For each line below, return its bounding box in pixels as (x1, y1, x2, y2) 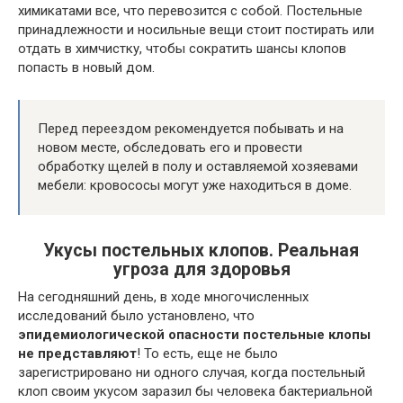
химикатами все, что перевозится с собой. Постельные (18, 3, 363, 20)
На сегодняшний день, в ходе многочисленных (18, 289, 309, 306)
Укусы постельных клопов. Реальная (44, 240, 359, 262)
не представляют (18, 345, 137, 363)
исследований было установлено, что (18, 308, 255, 325)
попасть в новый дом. (18, 59, 155, 76)
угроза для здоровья (112, 259, 291, 281)
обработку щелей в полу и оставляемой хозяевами (38, 158, 358, 175)
